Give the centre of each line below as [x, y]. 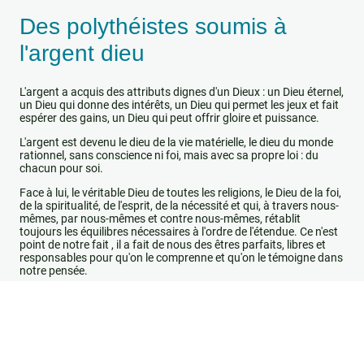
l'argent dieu [85, 52]
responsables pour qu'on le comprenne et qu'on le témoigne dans [181, 257]
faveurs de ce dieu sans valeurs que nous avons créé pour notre [178, 321]
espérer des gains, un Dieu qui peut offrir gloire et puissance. [169, 118]
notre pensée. [54, 270]
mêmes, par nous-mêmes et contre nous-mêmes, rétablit [160, 218]
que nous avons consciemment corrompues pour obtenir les [169, 308]
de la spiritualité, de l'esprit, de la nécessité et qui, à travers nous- [179, 205]
